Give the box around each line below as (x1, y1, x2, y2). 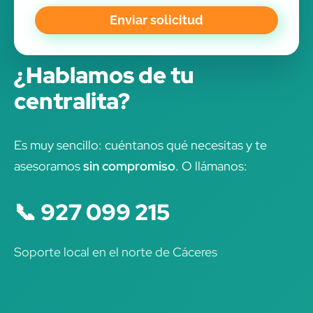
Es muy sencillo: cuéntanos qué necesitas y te (14, 137, 267, 154)
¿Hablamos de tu (14, 60, 194, 91)
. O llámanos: (175, 158, 247, 175)
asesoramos (14, 158, 83, 175)
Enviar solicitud (110, 13, 203, 28)
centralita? (14, 86, 130, 117)
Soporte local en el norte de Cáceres (14, 244, 217, 261)
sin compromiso (83, 158, 175, 175)
